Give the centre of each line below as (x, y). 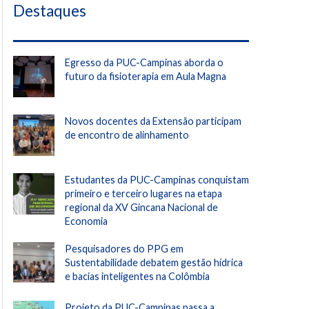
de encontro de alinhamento (127, 134)
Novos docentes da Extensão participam (153, 121)
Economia (86, 221)
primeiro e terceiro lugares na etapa (143, 193)
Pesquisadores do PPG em (124, 248)
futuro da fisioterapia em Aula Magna (146, 76)
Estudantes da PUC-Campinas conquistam (157, 179)
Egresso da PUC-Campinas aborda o (144, 62)
